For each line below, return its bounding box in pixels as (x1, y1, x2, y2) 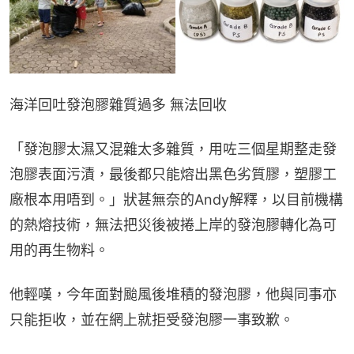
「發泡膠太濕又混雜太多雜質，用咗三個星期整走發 (9, 140, 337, 157)
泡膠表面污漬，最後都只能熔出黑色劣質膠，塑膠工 (9, 165, 337, 183)
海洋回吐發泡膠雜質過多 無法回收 (9, 96, 227, 113)
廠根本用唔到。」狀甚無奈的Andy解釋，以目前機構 (9, 190, 343, 208)
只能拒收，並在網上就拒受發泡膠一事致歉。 (9, 311, 294, 328)
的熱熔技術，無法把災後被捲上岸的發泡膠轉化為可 (9, 216, 337, 233)
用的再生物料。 (9, 241, 109, 258)
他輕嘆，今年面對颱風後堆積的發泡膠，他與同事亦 (9, 285, 337, 303)
